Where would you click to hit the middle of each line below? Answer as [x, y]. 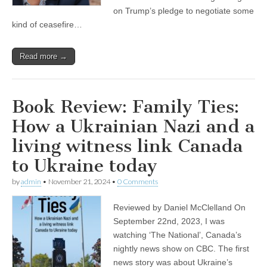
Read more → [44, 57]
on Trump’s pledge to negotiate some [184, 11]
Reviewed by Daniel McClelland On [179, 208]
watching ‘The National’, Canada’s [177, 235]
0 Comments [138, 182]
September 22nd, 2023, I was [169, 221]
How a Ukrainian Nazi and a [133, 127]
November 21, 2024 [79, 182]
